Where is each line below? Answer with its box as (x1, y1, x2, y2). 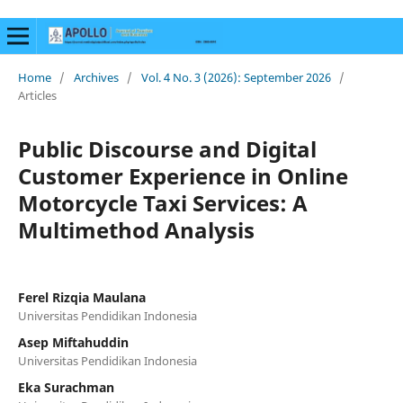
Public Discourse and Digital (17, 133, 317, 164)
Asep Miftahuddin (17, 333, 129, 351)
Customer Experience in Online (17, 160, 348, 191)
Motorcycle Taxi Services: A (17, 187, 308, 218)
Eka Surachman (17, 378, 114, 396)
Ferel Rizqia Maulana (17, 288, 146, 306)
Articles (17, 86, 57, 103)
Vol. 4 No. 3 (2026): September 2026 (140, 68, 331, 85)
